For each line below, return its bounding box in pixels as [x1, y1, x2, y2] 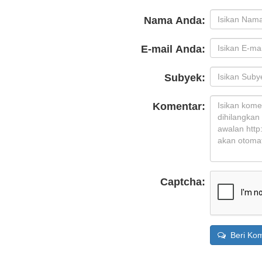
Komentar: [153, 101, 205, 113]
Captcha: [160, 176, 205, 188]
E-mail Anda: [141, 43, 205, 56]
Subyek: [164, 72, 205, 84]
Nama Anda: [144, 15, 205, 27]
